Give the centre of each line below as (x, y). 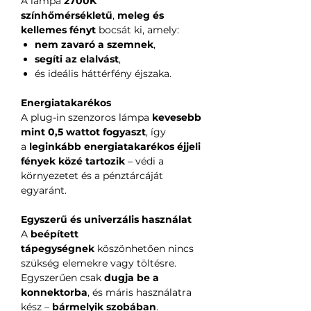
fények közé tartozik (73, 161)
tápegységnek (58, 249)
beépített (54, 234)
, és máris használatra (140, 293)
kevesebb (177, 118)
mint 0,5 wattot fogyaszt (83, 132)
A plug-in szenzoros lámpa (86, 118)
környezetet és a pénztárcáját (92, 176)
